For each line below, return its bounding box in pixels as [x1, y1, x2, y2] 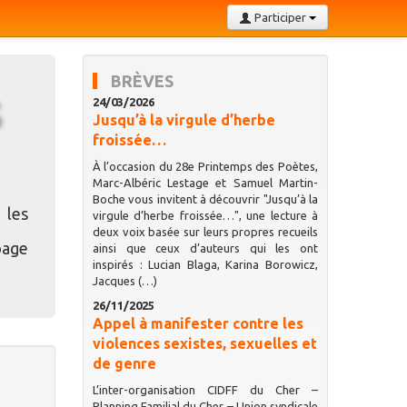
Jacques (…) [92, 274, 157, 287]
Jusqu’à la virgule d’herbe [92, 112, 275, 128]
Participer [252, 11, 309, 24]
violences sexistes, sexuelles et [92, 335, 317, 352]
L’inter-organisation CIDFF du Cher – [92, 383, 318, 396]
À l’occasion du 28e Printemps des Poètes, [92, 160, 318, 173]
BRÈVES [110, 72, 174, 90]
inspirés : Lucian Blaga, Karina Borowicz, [92, 258, 318, 271]
